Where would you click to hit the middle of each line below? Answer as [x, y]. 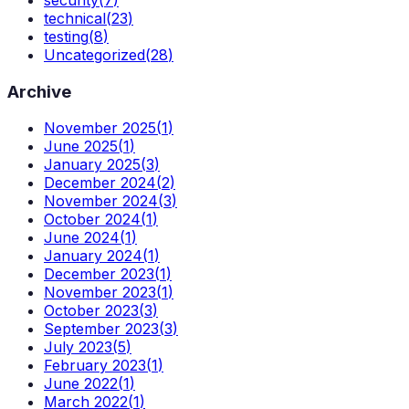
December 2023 [99, 274]
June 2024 [82, 238]
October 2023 [91, 311]
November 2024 [101, 201]
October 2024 [92, 220]
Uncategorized [94, 55]
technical [75, 19]
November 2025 [100, 128]
